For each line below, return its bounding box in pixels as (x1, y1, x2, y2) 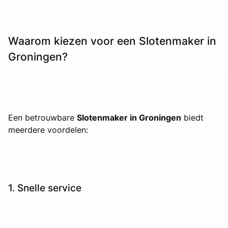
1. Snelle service (8, 181, 81, 194)
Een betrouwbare (8, 112, 77, 123)
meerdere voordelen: (8, 124, 88, 135)
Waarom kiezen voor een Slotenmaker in (8, 34, 216, 47)
